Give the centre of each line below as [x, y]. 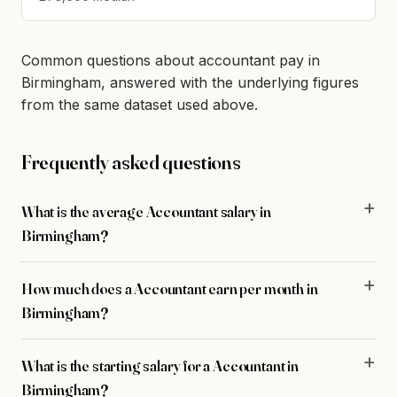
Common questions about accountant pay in [171, 60]
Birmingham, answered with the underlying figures [190, 82]
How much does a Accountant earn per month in [170, 289]
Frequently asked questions [131, 162]
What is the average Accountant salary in [147, 212]
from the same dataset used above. [140, 104]
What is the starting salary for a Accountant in [160, 366]
